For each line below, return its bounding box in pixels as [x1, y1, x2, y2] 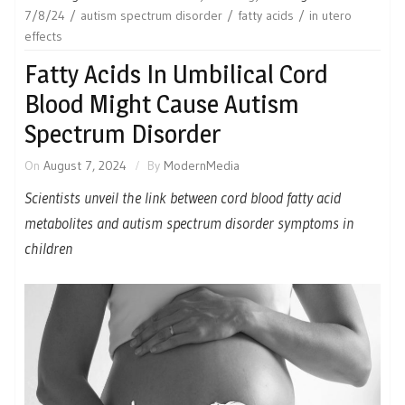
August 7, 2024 [43, 156, 127, 174]
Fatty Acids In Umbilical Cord [24, 58, 328, 89]
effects [24, 27, 62, 44]
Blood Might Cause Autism [24, 88, 299, 119]
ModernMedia [164, 156, 240, 174]
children [24, 238, 72, 258]
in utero [309, 6, 352, 24]
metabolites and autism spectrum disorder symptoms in [24, 212, 353, 232]
